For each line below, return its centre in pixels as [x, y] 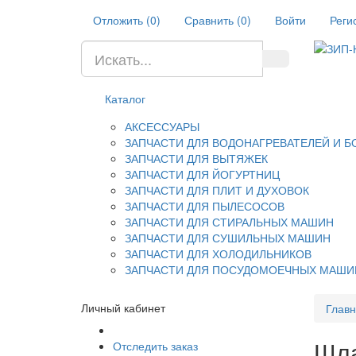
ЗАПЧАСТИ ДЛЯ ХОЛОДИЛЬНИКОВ [218, 253]
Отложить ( [122, 20]
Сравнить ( [213, 20]
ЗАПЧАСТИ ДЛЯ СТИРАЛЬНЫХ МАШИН [229, 222]
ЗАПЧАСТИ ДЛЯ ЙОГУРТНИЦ [202, 174]
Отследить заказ [155, 346]
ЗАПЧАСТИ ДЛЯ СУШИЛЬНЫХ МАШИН [228, 238]
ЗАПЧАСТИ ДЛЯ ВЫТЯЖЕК [196, 158]
